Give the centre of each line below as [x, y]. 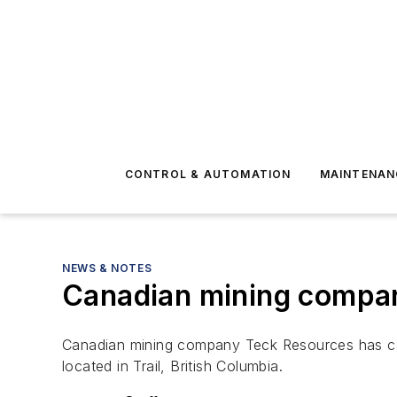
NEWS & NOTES [107, 268]
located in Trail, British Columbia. [172, 366]
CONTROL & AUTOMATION [208, 174]
